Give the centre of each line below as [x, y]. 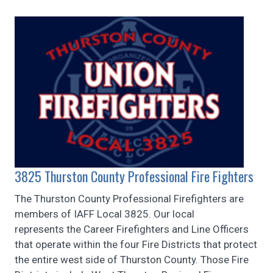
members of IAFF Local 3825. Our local [105, 214]
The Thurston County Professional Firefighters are [129, 198]
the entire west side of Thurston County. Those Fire [132, 259]
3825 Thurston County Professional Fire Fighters [134, 176]
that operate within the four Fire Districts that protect [136, 244]
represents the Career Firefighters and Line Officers [132, 229]
